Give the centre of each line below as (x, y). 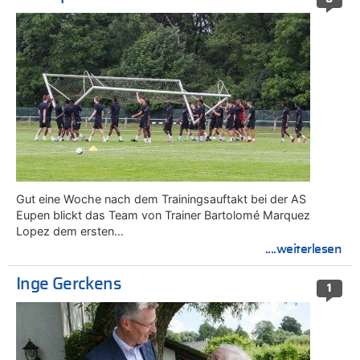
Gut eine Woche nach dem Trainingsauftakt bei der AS (161, 199)
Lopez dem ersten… (70, 231)
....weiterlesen (303, 250)
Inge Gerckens (68, 284)
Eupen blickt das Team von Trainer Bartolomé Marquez (163, 215)
